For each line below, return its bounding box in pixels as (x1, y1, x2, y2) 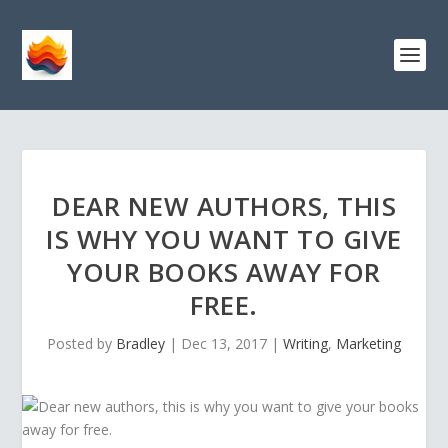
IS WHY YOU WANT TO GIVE (46, 221, 402, 257)
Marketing (336, 334, 401, 353)
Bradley (116, 334, 165, 353)
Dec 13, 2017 (181, 334, 267, 353)
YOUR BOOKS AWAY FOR (67, 254, 381, 290)
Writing (283, 334, 328, 353)
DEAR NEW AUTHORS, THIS (52, 188, 396, 224)
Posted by (47, 334, 116, 353)
